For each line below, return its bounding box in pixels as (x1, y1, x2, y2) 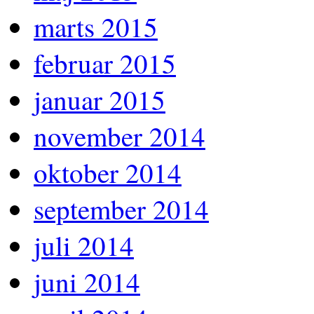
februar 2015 (34, 44, 176, 81)
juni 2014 (34, 263, 140, 300)
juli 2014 (34, 226, 134, 264)
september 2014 (34, 190, 209, 227)
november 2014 (34, 117, 205, 154)
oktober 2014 (34, 153, 182, 191)
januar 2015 (34, 81, 165, 118)
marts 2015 (34, 8, 158, 45)
